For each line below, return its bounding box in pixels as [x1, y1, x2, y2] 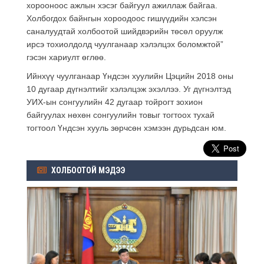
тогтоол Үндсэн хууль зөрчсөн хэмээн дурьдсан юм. [27, 123, 226, 133]
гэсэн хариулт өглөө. [27, 52, 106, 62]
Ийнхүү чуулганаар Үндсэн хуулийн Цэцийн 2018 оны [27, 71, 233, 81]
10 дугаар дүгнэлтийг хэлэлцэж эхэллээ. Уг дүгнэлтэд [27, 84, 231, 94]
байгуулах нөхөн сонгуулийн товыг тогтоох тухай [27, 110, 214, 120]
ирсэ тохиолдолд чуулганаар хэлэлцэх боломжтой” [27, 39, 223, 49]
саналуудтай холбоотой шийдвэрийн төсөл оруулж [27, 26, 223, 36]
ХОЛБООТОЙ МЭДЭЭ [49, 165, 125, 175]
